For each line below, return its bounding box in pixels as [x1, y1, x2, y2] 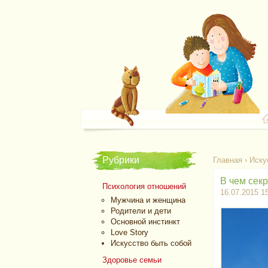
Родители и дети [111, 206, 171, 215]
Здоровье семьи [102, 255, 162, 264]
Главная [213, 156, 242, 165]
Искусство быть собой [111, 239, 191, 248]
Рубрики [102, 155, 139, 165]
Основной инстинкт [111, 217, 180, 226]
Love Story [111, 228, 148, 237]
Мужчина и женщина [111, 196, 185, 205]
